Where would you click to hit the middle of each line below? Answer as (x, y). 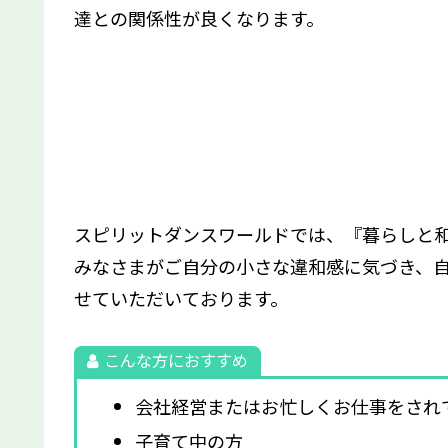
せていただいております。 (181, 297)
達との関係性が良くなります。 (199, 17)
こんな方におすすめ (175, 359)
